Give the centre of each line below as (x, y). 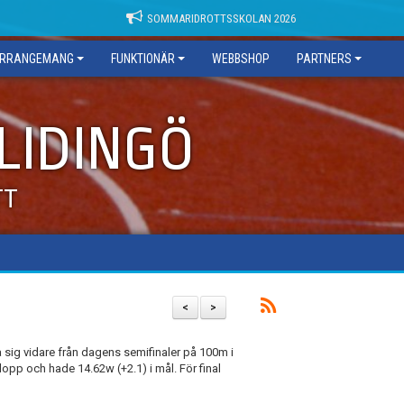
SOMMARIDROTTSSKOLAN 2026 (221, 18)
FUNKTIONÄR (143, 59)
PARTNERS (324, 59)
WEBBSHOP (241, 59)
